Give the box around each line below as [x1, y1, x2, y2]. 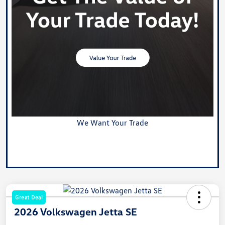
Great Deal [15, 194, 43, 200]
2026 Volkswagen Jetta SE [14, 205, 137, 217]
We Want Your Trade [77, 118, 148, 128]
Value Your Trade [91, 138, 134, 145]
